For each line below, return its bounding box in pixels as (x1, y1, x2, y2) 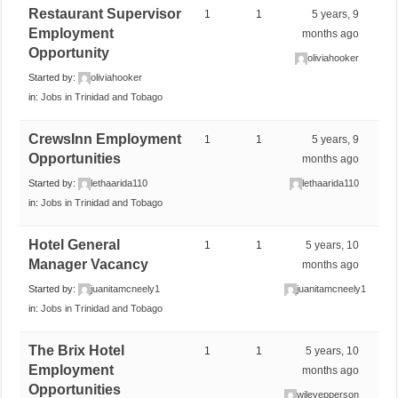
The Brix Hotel (28, 342, 125, 358)
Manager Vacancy (28, 256, 149, 272)
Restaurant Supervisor (28, 5, 182, 21)
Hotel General (28, 236, 121, 252)
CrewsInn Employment (28, 131, 182, 147)
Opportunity (28, 44, 110, 60)
